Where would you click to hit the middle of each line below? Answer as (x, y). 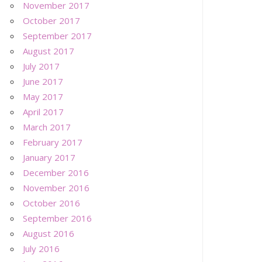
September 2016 (58, 218)
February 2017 (53, 142)
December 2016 (56, 172)
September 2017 (58, 35)
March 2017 (47, 127)
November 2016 (56, 187)
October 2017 (52, 20)
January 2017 (49, 157)
